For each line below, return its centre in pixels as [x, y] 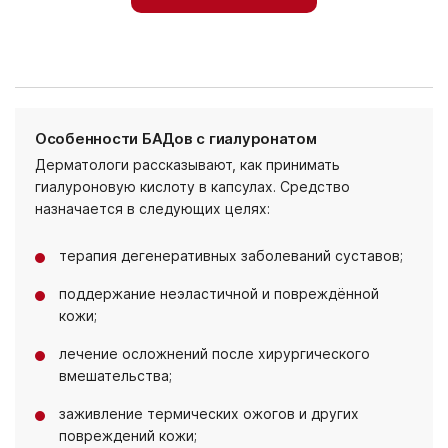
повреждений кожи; [128, 435]
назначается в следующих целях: [152, 208]
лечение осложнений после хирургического [214, 353]
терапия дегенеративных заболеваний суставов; [231, 255]
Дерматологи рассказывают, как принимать [187, 164]
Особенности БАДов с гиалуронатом [176, 138]
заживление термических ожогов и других [209, 413]
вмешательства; [115, 375]
